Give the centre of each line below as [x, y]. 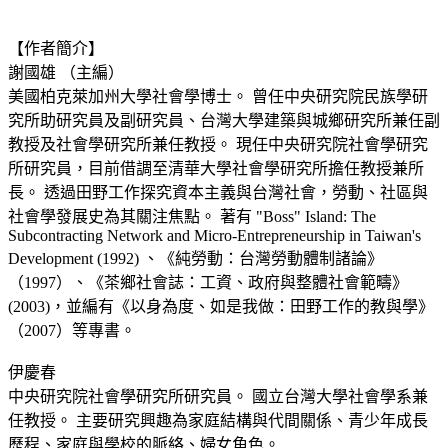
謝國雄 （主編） [66, 72]
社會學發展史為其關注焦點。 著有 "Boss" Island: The [192, 216]
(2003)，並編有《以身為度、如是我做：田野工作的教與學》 [221, 306]
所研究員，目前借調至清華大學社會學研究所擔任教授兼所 [216, 168]
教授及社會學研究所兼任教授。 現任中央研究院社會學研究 [218, 144]
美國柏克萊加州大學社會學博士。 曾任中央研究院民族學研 [218, 96]
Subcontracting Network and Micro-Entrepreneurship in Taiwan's [214, 235]
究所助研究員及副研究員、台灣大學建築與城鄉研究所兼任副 [224, 120]
